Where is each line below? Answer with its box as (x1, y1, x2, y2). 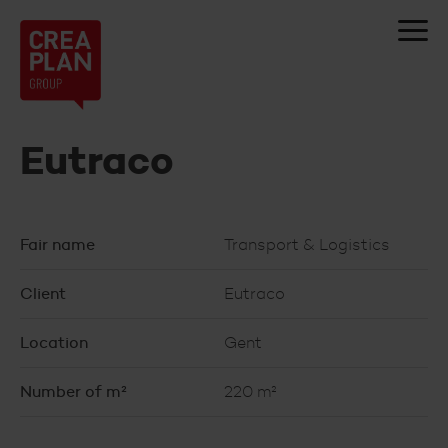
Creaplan (20, 15, 200, 66)
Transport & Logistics (224, 235, 390, 254)
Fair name (20, 235, 95, 254)
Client (20, 284, 66, 303)
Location (20, 333, 88, 352)
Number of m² (20, 382, 127, 401)
